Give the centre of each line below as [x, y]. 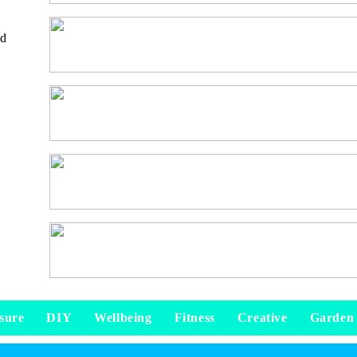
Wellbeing [123, 317]
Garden [332, 317]
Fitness [194, 317]
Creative [262, 317]
